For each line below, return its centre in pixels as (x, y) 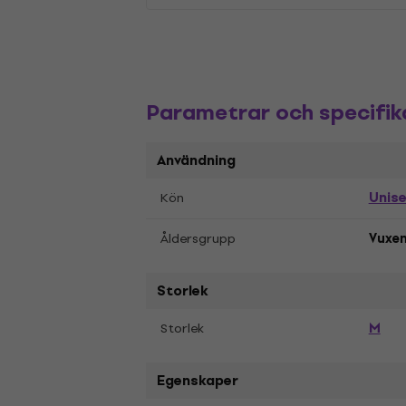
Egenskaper (198, 381)
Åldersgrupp (198, 239)
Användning (197, 160)
